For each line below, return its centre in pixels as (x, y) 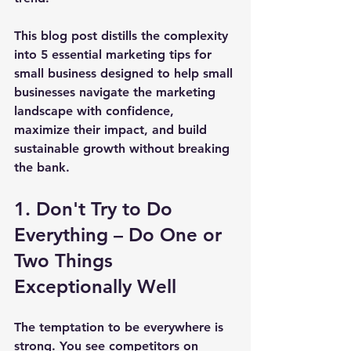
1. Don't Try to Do (96, 208)
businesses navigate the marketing (117, 92)
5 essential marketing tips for (128, 54)
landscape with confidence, (96, 110)
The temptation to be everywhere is (121, 327)
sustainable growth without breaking (124, 148)
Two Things (66, 260)
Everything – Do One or (121, 234)
